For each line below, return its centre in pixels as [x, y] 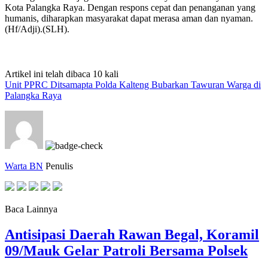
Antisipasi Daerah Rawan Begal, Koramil [132, 234]
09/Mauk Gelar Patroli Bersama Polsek [126, 250]
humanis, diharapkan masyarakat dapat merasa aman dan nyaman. [129, 18]
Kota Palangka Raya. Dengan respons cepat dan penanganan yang [130, 7]
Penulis [59, 166]
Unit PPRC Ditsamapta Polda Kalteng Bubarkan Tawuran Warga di [133, 84]
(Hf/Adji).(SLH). [37, 29]
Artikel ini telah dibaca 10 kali [62, 74]
